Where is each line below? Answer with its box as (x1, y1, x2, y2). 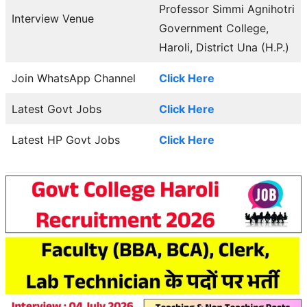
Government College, (159, 21, 269, 35)
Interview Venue (12, 11, 94, 25)
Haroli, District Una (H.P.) (159, 40, 289, 54)
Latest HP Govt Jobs (12, 132, 120, 147)
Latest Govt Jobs (12, 101, 101, 116)
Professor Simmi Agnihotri (159, 1, 295, 16)
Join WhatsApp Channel (12, 71, 136, 85)
